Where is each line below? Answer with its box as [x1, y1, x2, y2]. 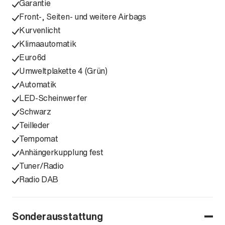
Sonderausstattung [12, 209, 103, 223]
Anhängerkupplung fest [19, 146, 103, 158]
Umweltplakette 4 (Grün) [19, 65, 107, 77]
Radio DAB [19, 173, 59, 185]
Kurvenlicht [19, 24, 61, 36]
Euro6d [19, 51, 46, 63]
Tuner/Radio [19, 160, 64, 172]
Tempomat [19, 133, 58, 145]
